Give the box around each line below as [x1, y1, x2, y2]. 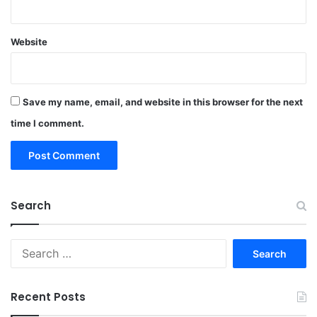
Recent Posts [11, 289, 86, 305]
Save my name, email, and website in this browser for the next [23, 96, 303, 108]
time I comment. [11, 117, 84, 129]
